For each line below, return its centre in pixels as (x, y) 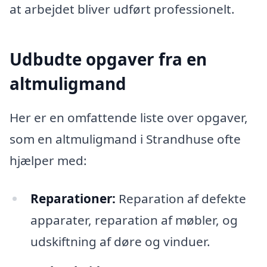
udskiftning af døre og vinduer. (120, 241)
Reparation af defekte (181, 198)
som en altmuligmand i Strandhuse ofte (125, 139)
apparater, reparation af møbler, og (134, 220)
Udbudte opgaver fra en (108, 59)
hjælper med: (48, 161)
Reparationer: (73, 198)
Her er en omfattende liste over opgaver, (129, 118)
